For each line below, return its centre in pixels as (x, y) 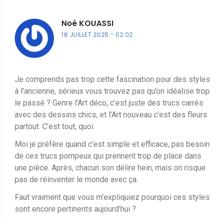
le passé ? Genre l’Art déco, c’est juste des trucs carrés (109, 103)
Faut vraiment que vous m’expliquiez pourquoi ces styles (112, 197)
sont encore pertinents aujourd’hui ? (75, 209)
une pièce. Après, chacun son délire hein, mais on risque (110, 167)
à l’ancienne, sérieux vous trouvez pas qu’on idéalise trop (112, 91)
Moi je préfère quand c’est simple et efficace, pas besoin (112, 144)
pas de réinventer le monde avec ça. (76, 179)
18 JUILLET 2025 (85, 34)
